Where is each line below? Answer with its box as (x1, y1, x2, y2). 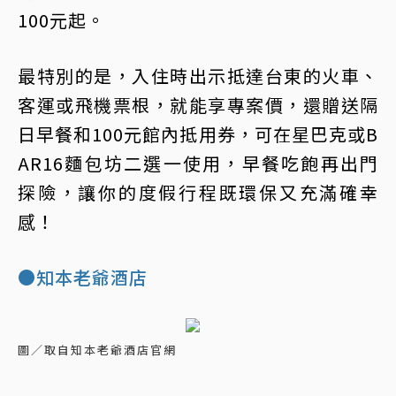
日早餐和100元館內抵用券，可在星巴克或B (18, 121, 378, 147)
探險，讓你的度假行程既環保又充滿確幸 (18, 179, 378, 205)
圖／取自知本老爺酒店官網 (18, 341, 177, 358)
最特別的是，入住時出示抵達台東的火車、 (18, 63, 378, 88)
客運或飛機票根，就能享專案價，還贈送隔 (18, 92, 378, 118)
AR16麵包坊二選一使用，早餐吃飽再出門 (18, 150, 378, 176)
